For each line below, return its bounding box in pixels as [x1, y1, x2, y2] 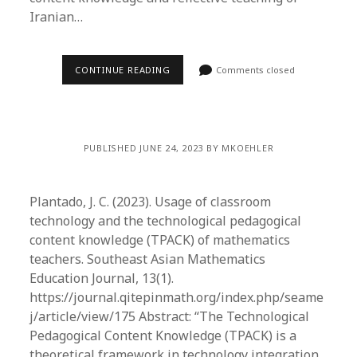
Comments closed [214, 64, 296, 76]
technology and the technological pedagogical [29, 212, 302, 229]
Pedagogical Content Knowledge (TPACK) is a [29, 327, 297, 344]
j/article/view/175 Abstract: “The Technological [29, 308, 310, 325]
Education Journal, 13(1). [29, 269, 175, 287]
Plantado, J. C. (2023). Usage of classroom [29, 193, 272, 210]
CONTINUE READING [75, 64, 171, 76]
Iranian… [29, 8, 84, 25]
